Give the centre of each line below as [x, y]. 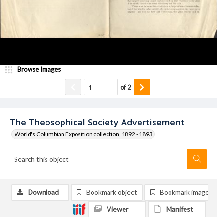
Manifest [180, 209]
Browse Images [39, 69]
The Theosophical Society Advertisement [97, 122]
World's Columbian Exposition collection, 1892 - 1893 [84, 134]
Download [43, 192]
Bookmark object [112, 192]
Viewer [117, 209]
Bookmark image [185, 192]
